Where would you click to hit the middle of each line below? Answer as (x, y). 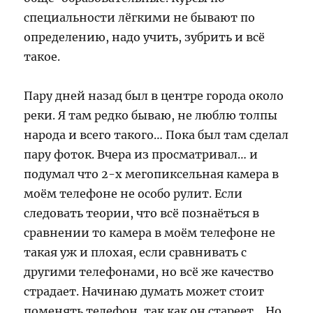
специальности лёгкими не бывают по (140, 17)
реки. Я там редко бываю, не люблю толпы (151, 115)
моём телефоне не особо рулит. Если (133, 194)
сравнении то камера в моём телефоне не (150, 233)
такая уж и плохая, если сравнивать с (136, 252)
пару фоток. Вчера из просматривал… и (141, 154)
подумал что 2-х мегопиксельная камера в (152, 174)
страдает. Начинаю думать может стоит (144, 291)
